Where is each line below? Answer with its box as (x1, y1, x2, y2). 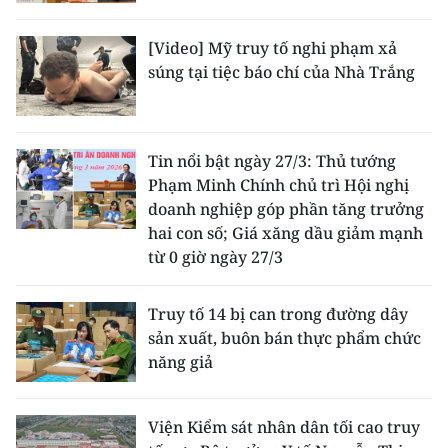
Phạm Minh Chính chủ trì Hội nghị (148, 174, 409, 196)
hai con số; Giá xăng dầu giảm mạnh (148, 222, 423, 244)
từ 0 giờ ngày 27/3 (148, 246, 283, 268)
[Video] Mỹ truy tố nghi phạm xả (148, 37, 397, 59)
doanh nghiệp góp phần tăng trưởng (148, 198, 424, 220)
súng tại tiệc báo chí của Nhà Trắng (148, 61, 415, 83)
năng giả (148, 351, 213, 373)
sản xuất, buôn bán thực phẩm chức (148, 327, 421, 349)
